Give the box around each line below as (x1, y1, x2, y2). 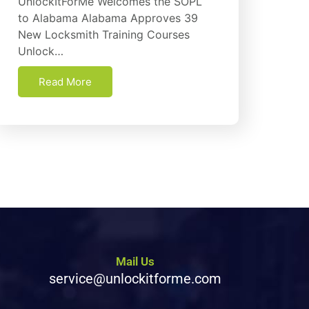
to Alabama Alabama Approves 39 (18, 10, 198, 25)
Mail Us (116, 255, 154, 269)
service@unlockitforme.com (49, 270, 221, 288)
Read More (39, 74, 92, 88)
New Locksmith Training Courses (18, 27, 190, 41)
